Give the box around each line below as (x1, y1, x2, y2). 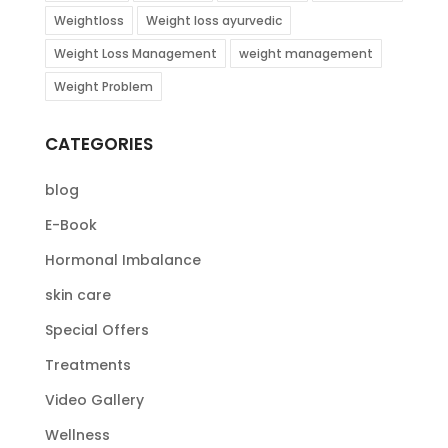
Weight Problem (53, 78, 153, 96)
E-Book (44, 215, 97, 236)
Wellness (44, 425, 110, 446)
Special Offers (44, 320, 149, 341)
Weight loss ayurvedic (145, 12, 282, 30)
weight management (238, 45, 373, 63)
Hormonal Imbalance (44, 250, 201, 271)
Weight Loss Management (53, 45, 217, 63)
